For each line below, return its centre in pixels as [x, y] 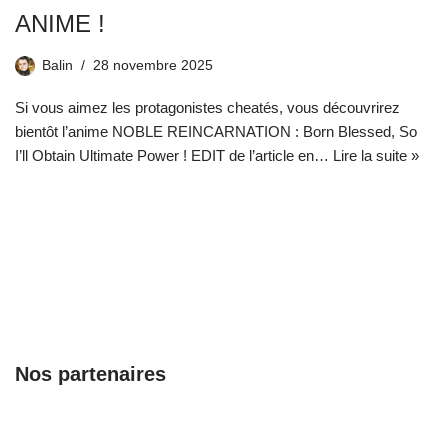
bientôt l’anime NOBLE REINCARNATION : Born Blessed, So [216, 132]
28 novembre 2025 [153, 66]
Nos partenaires [90, 374]
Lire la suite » [376, 156]
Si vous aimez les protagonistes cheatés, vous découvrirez [207, 108]
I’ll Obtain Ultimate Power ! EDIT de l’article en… [174, 156]
